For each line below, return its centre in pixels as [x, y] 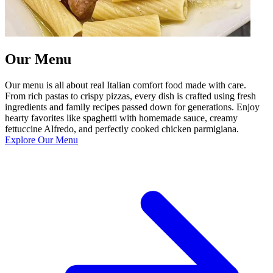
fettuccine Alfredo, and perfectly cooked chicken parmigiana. [122, 129]
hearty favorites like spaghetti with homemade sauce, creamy [121, 118]
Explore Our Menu [41, 140]
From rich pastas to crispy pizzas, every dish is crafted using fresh [130, 96]
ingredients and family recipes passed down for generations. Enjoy [132, 107]
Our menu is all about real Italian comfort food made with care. [126, 85]
